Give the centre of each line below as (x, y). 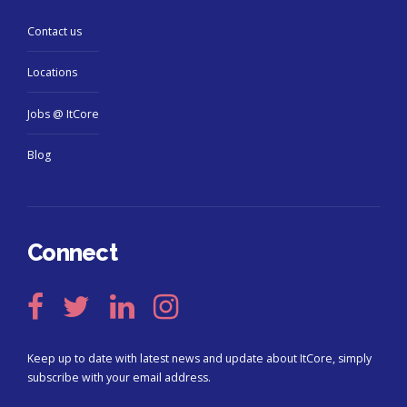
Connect (72, 252)
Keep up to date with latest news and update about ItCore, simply (199, 359)
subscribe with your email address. (119, 378)
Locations (52, 73)
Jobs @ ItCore (63, 114)
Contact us (55, 31)
